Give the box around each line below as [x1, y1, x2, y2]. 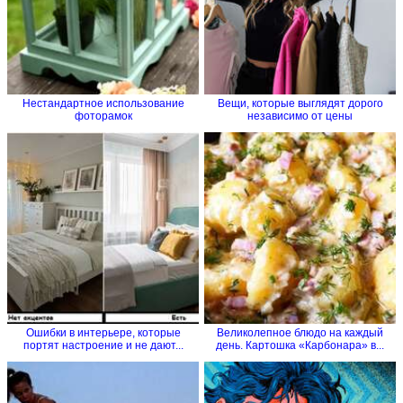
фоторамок [74, 109, 132, 122]
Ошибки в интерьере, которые [25, 326, 181, 339]
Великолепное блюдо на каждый [217, 326, 383, 339]
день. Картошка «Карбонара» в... [216, 338, 384, 352]
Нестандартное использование [22, 96, 184, 110]
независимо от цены [247, 109, 353, 122]
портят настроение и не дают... [22, 338, 184, 352]
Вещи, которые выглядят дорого [217, 96, 383, 110]
